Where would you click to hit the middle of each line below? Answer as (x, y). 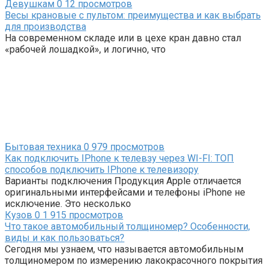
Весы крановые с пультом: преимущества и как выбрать (133, 15)
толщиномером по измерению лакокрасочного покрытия (134, 260)
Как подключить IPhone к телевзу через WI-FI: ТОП (119, 158)
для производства (45, 26)
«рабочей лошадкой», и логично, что (85, 49)
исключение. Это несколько (68, 203)
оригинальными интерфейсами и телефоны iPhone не (125, 192)
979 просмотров (127, 147)
